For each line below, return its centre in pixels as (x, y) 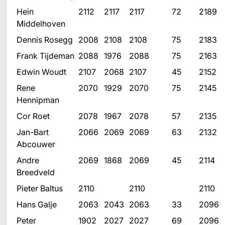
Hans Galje (37, 204)
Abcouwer (36, 144)
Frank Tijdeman (45, 56)
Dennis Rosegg (45, 40)
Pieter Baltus (40, 188)
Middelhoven (41, 24)
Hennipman (38, 100)
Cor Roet (33, 116)
